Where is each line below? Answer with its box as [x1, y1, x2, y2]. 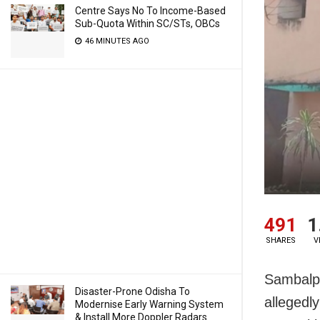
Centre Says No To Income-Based [75, 5, 226, 16]
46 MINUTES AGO [83, 36, 149, 46]
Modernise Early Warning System [75, 299, 224, 310]
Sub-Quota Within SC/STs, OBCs [75, 18, 220, 29]
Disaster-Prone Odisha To [75, 286, 190, 297]
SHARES [265, 235, 296, 245]
